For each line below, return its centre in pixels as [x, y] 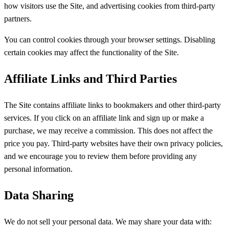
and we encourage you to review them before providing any [100, 156]
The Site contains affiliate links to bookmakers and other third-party [112, 105]
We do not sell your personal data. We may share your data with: [108, 221]
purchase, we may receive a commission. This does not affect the [108, 131]
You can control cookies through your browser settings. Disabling [110, 40]
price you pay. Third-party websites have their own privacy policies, [113, 144]
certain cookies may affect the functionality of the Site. [91, 53]
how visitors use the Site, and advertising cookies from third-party [110, 6]
